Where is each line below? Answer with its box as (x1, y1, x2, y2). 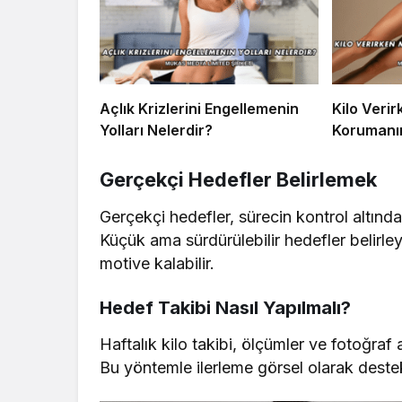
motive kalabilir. (100, 253, 215, 273)
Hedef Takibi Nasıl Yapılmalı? (100, 296, 351, 319)
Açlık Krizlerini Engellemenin (100, 99, 299, 118)
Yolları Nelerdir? (100, 120, 213, 139)
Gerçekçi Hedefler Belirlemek (100, 167, 377, 191)
